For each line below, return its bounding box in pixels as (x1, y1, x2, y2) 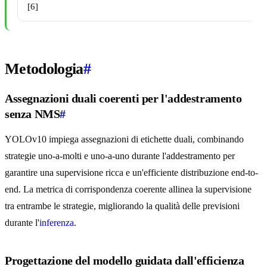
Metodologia (5, 60, 83, 78)
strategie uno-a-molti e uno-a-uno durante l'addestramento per (5, 151, 235, 162)
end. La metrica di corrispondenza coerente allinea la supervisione (5, 184, 252, 195)
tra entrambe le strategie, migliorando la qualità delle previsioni (5, 201, 240, 212)
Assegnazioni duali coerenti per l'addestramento (5, 92, 242, 105)
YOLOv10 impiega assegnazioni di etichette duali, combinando (5, 134, 244, 145)
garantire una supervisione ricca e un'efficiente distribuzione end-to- (5, 167, 258, 178)
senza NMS (5, 107, 60, 121)
